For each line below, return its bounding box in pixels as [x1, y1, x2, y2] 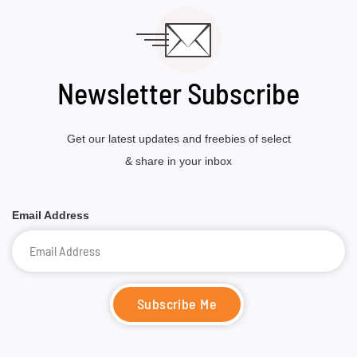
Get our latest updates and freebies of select [66, 132, 291, 145]
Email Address [12, 209, 89, 222]
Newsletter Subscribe [57, 81, 300, 110]
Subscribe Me [136, 298, 218, 312]
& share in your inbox [125, 155, 232, 167]
